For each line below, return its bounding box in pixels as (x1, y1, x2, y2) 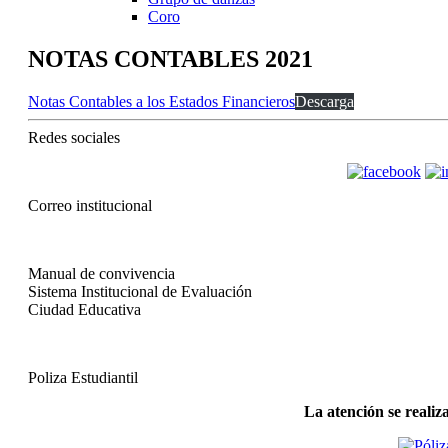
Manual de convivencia (28, 264, 175, 282)
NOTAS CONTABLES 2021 (28, 45, 313, 72)
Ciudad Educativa (28, 300, 141, 318)
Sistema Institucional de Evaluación (28, 282, 252, 300)
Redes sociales (28, 128, 120, 146)
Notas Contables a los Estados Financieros (28, 92, 295, 110)
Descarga (295, 92, 354, 110)
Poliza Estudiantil (28, 368, 138, 386)
